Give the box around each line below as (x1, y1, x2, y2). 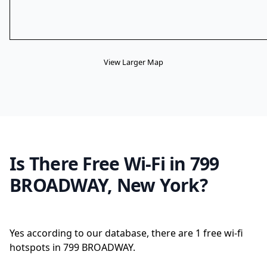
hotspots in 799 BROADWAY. (10, 241, 135, 254)
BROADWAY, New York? (10, 173, 207, 197)
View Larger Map (104, 57, 163, 67)
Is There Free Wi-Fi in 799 (10, 151, 219, 176)
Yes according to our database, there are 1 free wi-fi (10, 226, 243, 240)
